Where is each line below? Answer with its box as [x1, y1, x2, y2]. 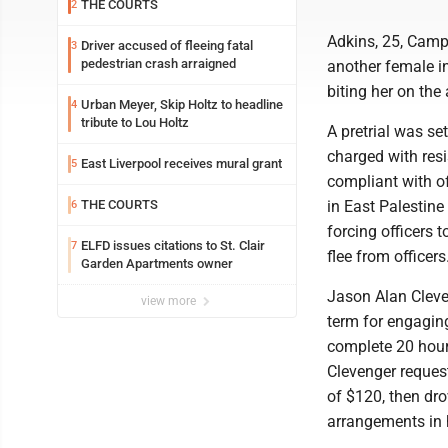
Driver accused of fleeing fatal [81, 38, 253, 53]
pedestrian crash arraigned [81, 56, 236, 71]
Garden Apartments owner [81, 256, 233, 271]
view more [141, 294, 199, 308]
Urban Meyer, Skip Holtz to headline [81, 97, 283, 112]
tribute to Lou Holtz [81, 115, 189, 130]
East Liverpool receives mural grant [81, 156, 282, 171]
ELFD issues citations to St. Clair [81, 238, 265, 253]
